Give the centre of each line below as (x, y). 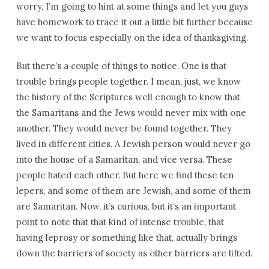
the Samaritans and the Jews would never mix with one (131, 113)
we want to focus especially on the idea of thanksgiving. (132, 38)
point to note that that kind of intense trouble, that (120, 222)
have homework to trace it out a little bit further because (134, 22)
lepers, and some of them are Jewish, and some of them (133, 191)
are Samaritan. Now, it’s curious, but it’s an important (126, 206)
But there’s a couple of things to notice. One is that (121, 66)
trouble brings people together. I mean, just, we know (128, 81)
